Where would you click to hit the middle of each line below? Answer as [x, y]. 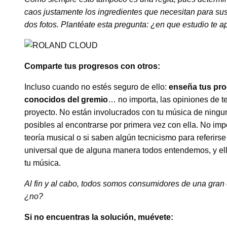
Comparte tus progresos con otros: [92, 66]
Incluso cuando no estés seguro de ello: [97, 87]
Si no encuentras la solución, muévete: [99, 217]
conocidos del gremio [66, 100]
